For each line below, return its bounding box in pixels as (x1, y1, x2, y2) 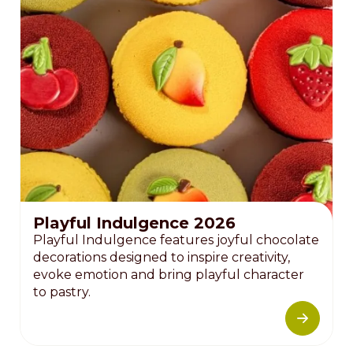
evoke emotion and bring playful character (33, 266, 304, 282)
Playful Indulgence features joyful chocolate (33, 232, 319, 247)
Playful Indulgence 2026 (33, 213, 236, 232)
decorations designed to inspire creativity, (33, 249, 290, 265)
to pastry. (33, 284, 91, 299)
